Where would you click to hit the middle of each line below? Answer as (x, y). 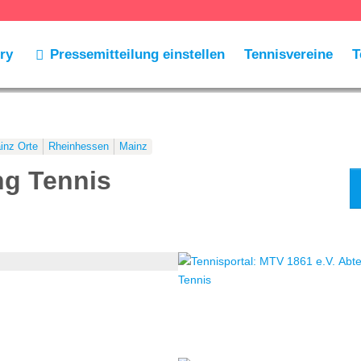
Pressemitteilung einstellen (138, 54)
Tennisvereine (289, 54)
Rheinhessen (78, 147)
